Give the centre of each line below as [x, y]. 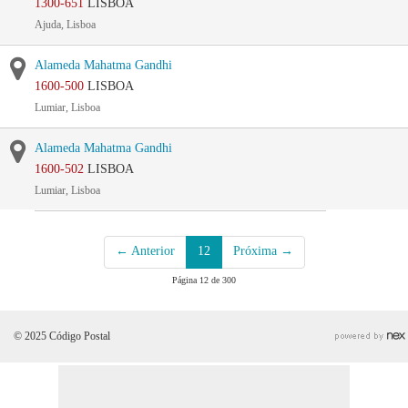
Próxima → [263, 251]
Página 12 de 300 [204, 280]
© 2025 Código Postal [62, 336]
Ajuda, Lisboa [65, 25]
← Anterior [145, 251]
